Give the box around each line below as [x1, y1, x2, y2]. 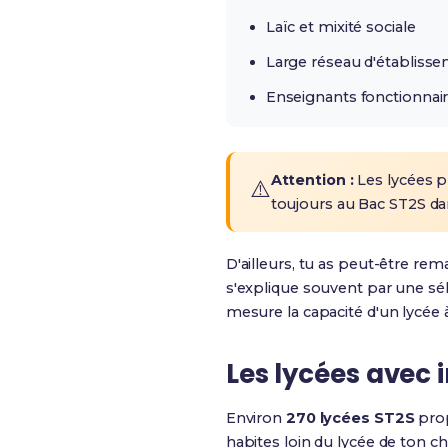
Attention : [270, 171, 354, 189]
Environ [225, 409, 286, 427]
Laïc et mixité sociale [265, 18, 416, 36]
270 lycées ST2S [285, 409, 415, 427]
